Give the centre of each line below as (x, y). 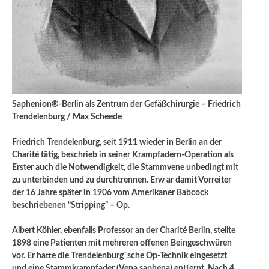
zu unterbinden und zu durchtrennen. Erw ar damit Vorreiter (122, 180)
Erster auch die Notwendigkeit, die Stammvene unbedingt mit (125, 168)
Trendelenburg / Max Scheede (67, 117)
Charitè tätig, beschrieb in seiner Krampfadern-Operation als (123, 155)
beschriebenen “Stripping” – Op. (71, 206)
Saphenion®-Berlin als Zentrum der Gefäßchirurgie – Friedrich (126, 105)
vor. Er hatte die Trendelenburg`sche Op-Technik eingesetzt (119, 256)
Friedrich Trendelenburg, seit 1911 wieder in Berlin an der (117, 143)
